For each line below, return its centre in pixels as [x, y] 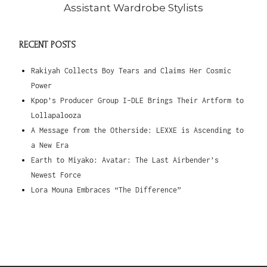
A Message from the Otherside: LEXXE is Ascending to [138, 131]
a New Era [50, 145]
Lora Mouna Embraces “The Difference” [106, 190]
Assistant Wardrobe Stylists [133, 8]
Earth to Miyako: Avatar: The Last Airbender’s [125, 160]
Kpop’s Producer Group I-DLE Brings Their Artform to [138, 101]
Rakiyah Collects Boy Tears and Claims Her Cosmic [131, 71]
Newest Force [56, 175]
